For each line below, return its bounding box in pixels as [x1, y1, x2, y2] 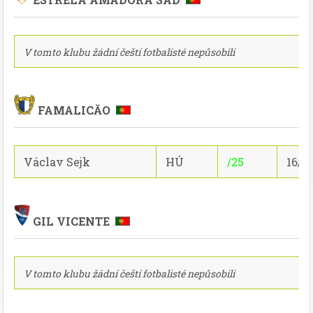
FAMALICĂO [35, 103, 116, 117]
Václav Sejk [24, 154, 90, 169]
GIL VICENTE [30, 214, 115, 228]
